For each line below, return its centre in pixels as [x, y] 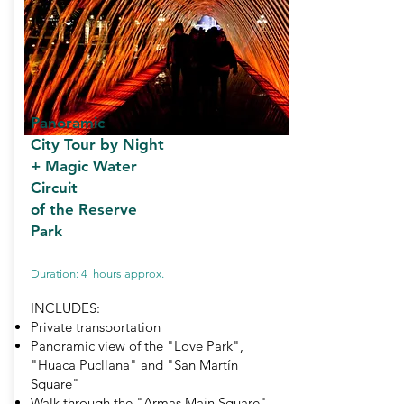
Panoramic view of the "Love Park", [137, 346]
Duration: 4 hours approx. [97, 274]
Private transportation [96, 327]
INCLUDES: [65, 308]
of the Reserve [84, 209]
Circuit [54, 188]
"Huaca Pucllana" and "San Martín [134, 365]
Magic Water [91, 166]
